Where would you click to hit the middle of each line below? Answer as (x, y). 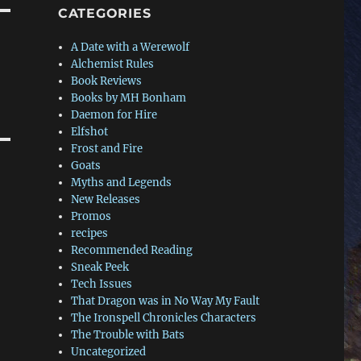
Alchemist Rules (113, 64)
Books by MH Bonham (129, 98)
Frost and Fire (107, 149)
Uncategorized (109, 352)
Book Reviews (107, 81)
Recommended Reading (132, 251)
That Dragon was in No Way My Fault (166, 301)
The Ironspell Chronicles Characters (164, 318)
